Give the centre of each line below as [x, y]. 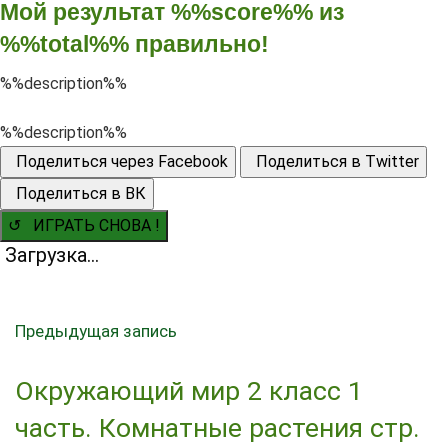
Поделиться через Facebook [118, 162]
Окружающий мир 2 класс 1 [189, 390]
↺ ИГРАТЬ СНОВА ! [84, 226]
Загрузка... [52, 255]
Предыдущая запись [96, 331]
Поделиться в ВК [77, 194]
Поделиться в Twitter [333, 162]
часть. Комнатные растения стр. [217, 427]
